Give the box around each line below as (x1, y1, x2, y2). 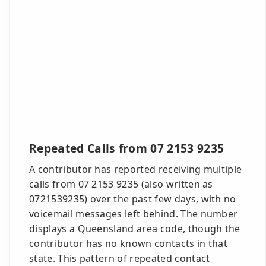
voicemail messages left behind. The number (29, 207, 238, 220)
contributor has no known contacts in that (29, 237, 228, 250)
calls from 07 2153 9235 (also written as (29, 178, 213, 191)
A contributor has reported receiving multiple (29, 163, 242, 176)
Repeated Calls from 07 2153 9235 (29, 140, 224, 156)
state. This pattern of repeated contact (29, 252, 210, 265)
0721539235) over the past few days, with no (29, 192, 236, 205)
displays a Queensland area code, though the (29, 222, 240, 235)
